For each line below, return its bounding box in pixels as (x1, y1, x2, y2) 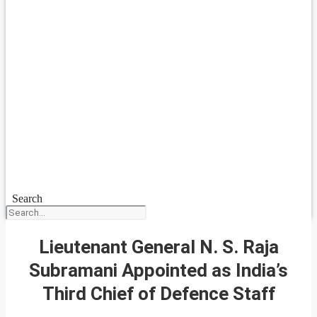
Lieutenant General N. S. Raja (38, 236, 279, 258)
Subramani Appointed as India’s (29, 259, 288, 281)
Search (11, 192, 42, 204)
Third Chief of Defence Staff (42, 282, 275, 304)
